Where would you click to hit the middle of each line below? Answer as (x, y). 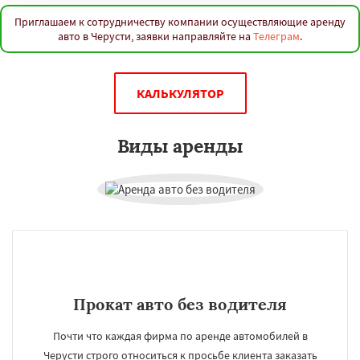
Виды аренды (180, 146)
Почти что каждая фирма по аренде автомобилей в (180, 336)
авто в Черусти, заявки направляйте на (155, 36)
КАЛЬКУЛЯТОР (180, 93)
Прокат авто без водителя (180, 304)
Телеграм (276, 36)
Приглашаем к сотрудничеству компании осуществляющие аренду (180, 22)
